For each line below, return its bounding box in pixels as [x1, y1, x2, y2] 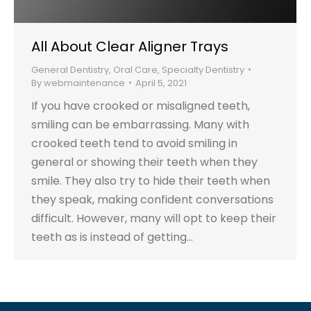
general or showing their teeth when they [31, 153, 258, 170]
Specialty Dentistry [162, 62, 244, 76]
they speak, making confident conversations [31, 191, 274, 208]
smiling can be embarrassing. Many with [31, 116, 249, 133]
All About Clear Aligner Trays [31, 36, 228, 56]
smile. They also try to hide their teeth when [31, 172, 270, 189]
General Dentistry [31, 62, 109, 76]
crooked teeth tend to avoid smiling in [31, 135, 237, 151]
